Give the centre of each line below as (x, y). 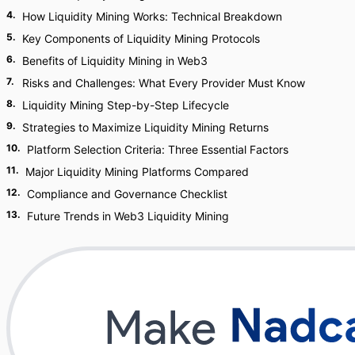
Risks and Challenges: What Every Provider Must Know (164, 83)
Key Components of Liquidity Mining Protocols (141, 38)
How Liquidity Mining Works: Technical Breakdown (152, 16)
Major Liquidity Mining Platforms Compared (137, 172)
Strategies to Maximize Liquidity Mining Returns (145, 127)
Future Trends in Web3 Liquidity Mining (128, 216)
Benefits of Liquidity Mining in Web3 (115, 61)
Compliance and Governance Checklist (127, 194)
